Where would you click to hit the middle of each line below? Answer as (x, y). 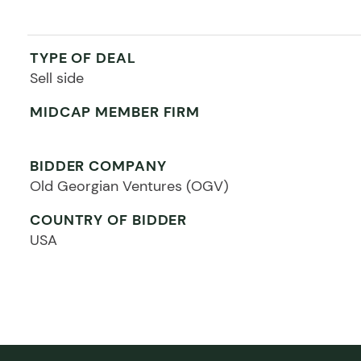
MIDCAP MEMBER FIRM (115, 112)
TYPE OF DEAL (83, 58)
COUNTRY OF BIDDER (108, 220)
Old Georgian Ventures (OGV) (129, 186)
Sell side (56, 78)
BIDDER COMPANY (98, 166)
